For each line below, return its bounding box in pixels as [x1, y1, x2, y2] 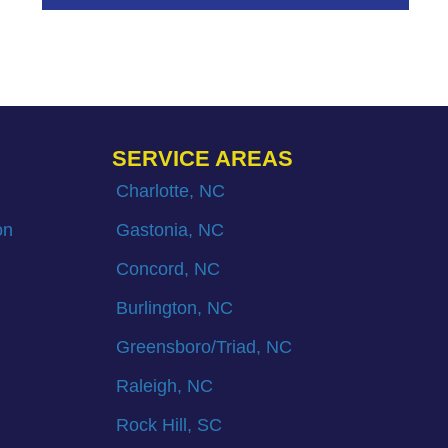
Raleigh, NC [115, 376, 213, 397]
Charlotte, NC [115, 181, 225, 202]
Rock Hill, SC [115, 415, 222, 436]
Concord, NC [115, 259, 220, 280]
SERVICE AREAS [111, 146, 293, 172]
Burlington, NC [115, 298, 233, 319]
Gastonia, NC [115, 220, 224, 241]
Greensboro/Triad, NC [115, 337, 292, 358]
